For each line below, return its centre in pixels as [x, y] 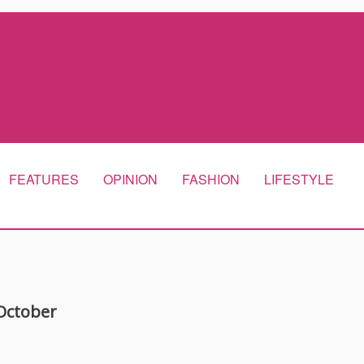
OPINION [130, 179]
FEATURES [44, 179]
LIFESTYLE [299, 179]
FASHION [211, 179]
